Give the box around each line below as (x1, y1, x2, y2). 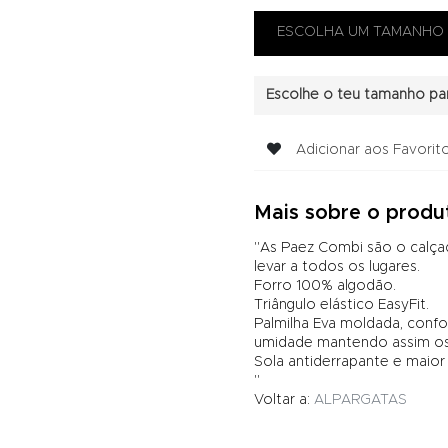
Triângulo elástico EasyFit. (254, 298, 429, 313)
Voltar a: (254, 393, 314, 408)
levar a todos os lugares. (254, 260, 420, 275)
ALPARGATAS (314, 393, 407, 408)
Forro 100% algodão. (254, 279, 396, 294)
